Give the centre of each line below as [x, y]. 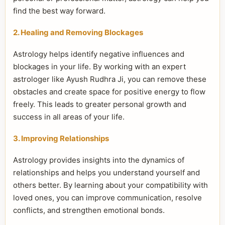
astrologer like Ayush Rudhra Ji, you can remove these [110, 79]
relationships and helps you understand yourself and [106, 173]
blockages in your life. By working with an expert [99, 67]
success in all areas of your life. [69, 117]
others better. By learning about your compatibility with [110, 185]
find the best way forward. [59, 11]
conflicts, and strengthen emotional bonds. [89, 210]
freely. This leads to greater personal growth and [100, 104]
